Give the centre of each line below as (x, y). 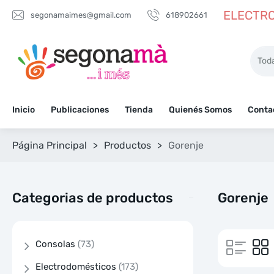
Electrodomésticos (76, 267)
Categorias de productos (93, 198)
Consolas (55, 244)
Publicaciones (80, 110)
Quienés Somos (200, 110)
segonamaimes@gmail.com (81, 15)
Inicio (24, 110)
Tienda (139, 110)
